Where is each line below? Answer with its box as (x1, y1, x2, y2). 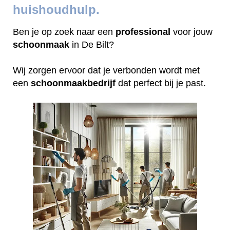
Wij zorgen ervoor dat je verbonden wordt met (13, 65, 200, 75)
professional (116, 26, 170, 37)
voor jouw (170, 26, 213, 37)
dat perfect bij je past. (116, 78, 206, 88)
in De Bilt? (69, 39, 117, 50)
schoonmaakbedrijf (31, 78, 116, 88)
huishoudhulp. (13, 3, 100, 16)
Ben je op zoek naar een (13, 26, 116, 37)
